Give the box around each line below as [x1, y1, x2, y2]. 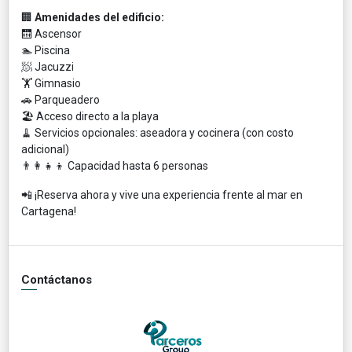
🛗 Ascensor [21, 27, 82, 40]
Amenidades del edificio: [35, 10, 164, 24]
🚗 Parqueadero [21, 93, 100, 106]
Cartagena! [21, 204, 76, 218]
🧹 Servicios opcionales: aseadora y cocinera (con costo [21, 126, 294, 139]
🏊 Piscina [21, 43, 70, 57]
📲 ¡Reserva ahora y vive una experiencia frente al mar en [21, 188, 302, 201]
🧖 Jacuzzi [21, 60, 74, 73]
